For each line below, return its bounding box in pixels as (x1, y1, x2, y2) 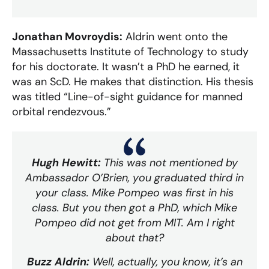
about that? (105, 231, 164, 246)
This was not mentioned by (100, 156, 238, 171)
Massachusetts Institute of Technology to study (12, 44, 249, 59)
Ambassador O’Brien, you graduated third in (25, 171, 244, 186)
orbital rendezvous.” (12, 104, 111, 119)
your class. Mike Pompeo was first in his (35, 186, 234, 201)
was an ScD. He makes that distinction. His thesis (12, 74, 253, 89)
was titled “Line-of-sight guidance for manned (12, 89, 243, 104)
